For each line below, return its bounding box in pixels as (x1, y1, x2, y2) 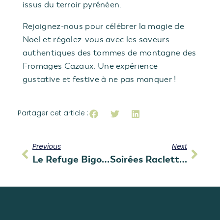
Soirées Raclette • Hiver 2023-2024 (179, 153, 187, 165)
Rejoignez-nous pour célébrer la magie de (22, 21, 184, 31)
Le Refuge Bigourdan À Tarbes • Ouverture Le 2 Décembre (101, 153, 110, 165)
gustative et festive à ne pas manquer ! (22, 74, 176, 84)
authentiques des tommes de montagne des (22, 47, 196, 58)
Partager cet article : (17, 108, 88, 118)
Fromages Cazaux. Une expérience (22, 60, 158, 71)
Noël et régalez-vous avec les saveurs (22, 34, 169, 45)
